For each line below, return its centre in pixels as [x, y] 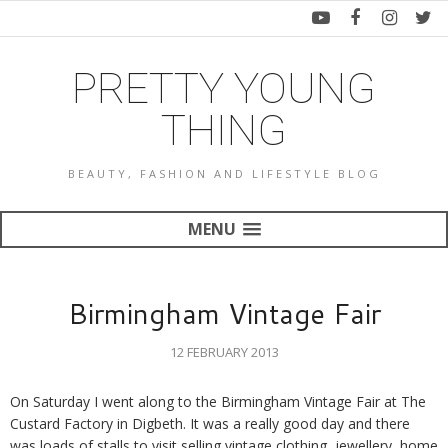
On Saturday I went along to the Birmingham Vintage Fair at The [218, 401]
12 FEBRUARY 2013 [224, 352]
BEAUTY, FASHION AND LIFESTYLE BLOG [224, 173]
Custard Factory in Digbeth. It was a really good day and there [210, 423]
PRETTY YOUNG [224, 88]
